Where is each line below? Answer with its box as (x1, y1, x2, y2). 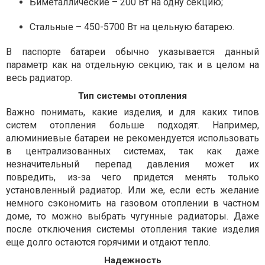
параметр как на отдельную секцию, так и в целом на (6, 59, 259, 70)
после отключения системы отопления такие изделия (6, 223, 259, 235)
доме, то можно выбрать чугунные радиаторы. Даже (6, 210, 259, 222)
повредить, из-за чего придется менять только (6, 171, 259, 183)
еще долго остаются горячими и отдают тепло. (6, 236, 211, 248)
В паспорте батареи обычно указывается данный (6, 46, 259, 57)
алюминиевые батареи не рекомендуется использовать (6, 132, 259, 144)
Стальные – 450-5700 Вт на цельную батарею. (30, 21, 234, 33)
